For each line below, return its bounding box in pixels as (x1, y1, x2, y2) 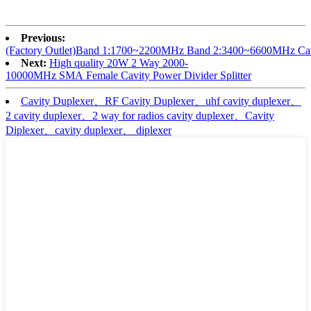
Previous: (21, 32, 65, 44)
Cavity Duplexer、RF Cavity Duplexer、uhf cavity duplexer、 (21, 95, 301, 108)
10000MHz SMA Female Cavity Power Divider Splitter (6, 69, 251, 82)
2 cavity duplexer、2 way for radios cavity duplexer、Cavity (6, 110, 274, 122)
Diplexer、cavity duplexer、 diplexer (6, 124, 171, 137)
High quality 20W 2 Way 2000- (49, 57, 188, 69)
